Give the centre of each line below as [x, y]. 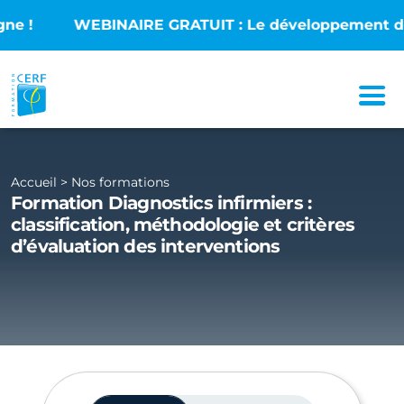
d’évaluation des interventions [146, 246]
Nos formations [120, 182]
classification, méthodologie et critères [183, 224]
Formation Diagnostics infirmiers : [161, 202]
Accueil [34, 182]
